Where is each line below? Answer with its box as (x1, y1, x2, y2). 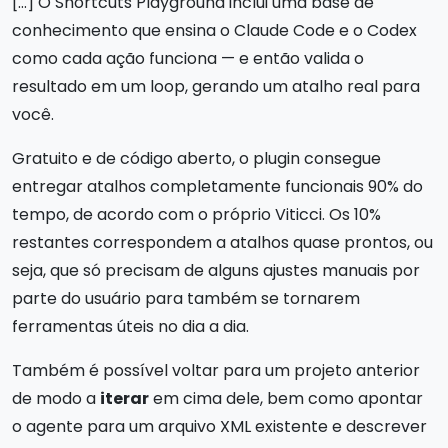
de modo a (12, 386, 100, 410)
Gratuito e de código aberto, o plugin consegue (12, 146, 381, 170)
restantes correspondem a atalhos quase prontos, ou (12, 230, 433, 254)
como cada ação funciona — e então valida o (12, 46, 364, 70)
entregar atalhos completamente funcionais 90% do (12, 174, 423, 198)
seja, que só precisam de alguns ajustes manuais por (12, 258, 420, 282)
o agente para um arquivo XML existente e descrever (12, 414, 427, 438)
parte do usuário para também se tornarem (12, 286, 360, 310)
